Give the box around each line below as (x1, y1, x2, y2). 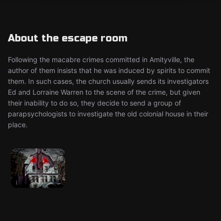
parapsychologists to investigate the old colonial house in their (8, 110, 208, 118)
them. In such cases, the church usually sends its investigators (8, 77, 209, 85)
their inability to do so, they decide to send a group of (8, 99, 181, 107)
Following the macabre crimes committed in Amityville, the (8, 55, 194, 64)
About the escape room (8, 32, 127, 44)
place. (8, 120, 28, 129)
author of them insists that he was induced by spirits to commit (8, 66, 210, 74)
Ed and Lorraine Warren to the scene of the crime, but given (8, 88, 200, 96)
